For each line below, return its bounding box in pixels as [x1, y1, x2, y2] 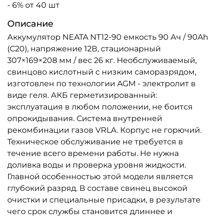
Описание [7, 18, 53, 30]
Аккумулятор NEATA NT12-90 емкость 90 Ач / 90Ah [7, 32, 208, 42]
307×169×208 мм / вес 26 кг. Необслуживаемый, [7, 55, 197, 65]
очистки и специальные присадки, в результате [7, 195, 201, 204]
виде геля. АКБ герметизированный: [7, 90, 157, 100]
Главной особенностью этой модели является [7, 171, 193, 181]
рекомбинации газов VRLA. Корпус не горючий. [7, 125, 201, 135]
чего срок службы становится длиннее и [7, 206, 172, 216]
